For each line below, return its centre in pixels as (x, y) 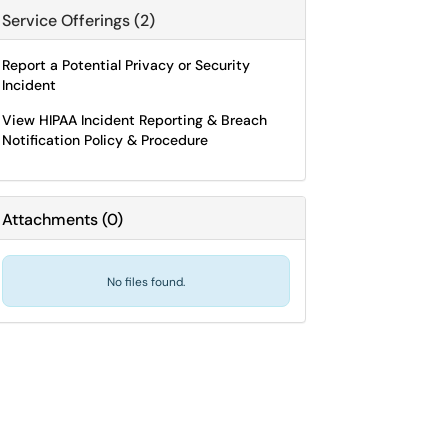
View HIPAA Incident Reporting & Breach (134, 120)
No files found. (146, 282)
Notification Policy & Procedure (105, 140)
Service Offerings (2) (78, 20)
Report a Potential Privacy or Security (126, 65)
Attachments (50, 219)
